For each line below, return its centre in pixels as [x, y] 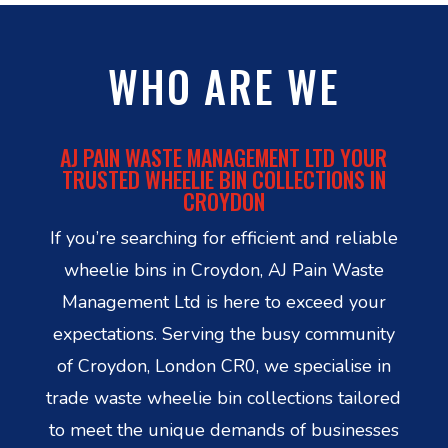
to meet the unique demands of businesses [223, 429]
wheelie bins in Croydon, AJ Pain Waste [223, 269]
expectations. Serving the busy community [223, 333]
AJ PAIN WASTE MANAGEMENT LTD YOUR [224, 156]
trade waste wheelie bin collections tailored [224, 397]
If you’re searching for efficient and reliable [223, 237]
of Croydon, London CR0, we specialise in [223, 365]
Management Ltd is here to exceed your [223, 301]
